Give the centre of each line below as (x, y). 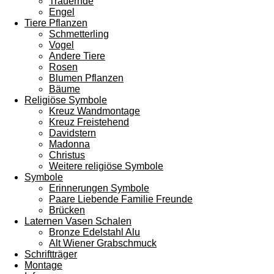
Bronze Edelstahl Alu (94, 232)
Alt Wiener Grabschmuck (103, 243)
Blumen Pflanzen (86, 78)
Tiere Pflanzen (56, 23)
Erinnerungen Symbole (99, 188)
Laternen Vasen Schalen (78, 221)
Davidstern (72, 133)
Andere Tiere (77, 56)
